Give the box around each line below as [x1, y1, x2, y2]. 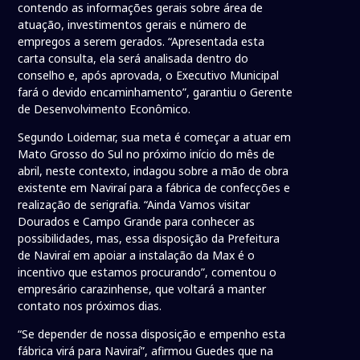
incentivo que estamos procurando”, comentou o [18, 264, 277, 280]
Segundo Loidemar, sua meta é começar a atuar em [18, 129, 292, 145]
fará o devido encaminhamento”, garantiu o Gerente [18, 84, 293, 100]
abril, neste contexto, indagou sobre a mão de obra [18, 162, 289, 178]
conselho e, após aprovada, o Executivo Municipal [18, 67, 280, 83]
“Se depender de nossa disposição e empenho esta [18, 325, 286, 342]
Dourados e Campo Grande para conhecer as [18, 213, 256, 229]
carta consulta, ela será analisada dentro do [18, 50, 249, 66]
